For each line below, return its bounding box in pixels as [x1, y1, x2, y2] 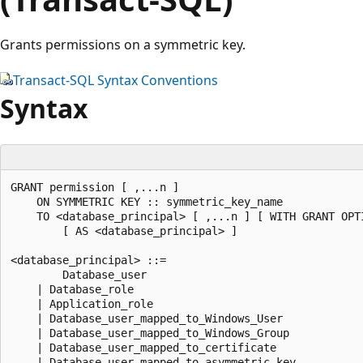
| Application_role [11, 297, 160, 310]
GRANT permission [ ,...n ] [11, 180, 192, 194]
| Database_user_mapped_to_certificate [11, 340, 283, 354]
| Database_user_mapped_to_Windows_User [11, 311, 289, 325]
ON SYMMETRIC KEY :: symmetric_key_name [11, 194, 289, 208]
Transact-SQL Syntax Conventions [13, 70, 218, 89]
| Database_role [11, 282, 140, 296]
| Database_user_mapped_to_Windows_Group [11, 326, 296, 340]
